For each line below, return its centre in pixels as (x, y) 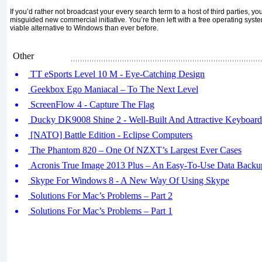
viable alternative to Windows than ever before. (84, 28)
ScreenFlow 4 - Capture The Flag (91, 104)
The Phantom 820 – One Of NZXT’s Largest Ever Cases (135, 150)
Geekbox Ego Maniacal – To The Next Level (113, 89)
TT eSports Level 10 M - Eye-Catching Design (116, 74)
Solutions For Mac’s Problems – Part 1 (100, 211)
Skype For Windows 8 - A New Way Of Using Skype (129, 180)
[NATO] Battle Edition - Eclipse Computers (110, 135)
